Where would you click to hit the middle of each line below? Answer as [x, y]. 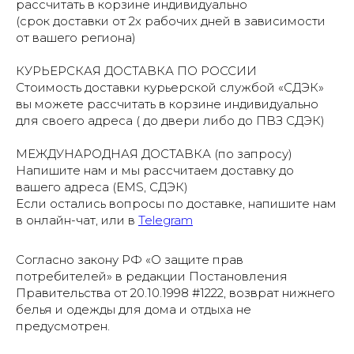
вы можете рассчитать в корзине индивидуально [167, 104]
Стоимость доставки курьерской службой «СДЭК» [170, 88]
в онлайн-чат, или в [77, 220]
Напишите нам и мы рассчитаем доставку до [155, 171]
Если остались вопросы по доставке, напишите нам [176, 204]
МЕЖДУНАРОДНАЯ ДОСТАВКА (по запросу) [154, 154]
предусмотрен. [63, 326]
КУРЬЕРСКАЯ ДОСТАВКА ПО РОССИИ [136, 71]
